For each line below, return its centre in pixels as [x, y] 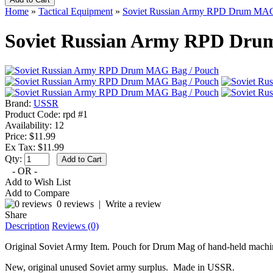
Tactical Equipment [76, 11]
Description [27, 226]
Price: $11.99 [30, 136]
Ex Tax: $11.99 [34, 147]
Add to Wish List [38, 182]
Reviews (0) [75, 226]
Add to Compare [37, 193]
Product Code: [33, 115]
